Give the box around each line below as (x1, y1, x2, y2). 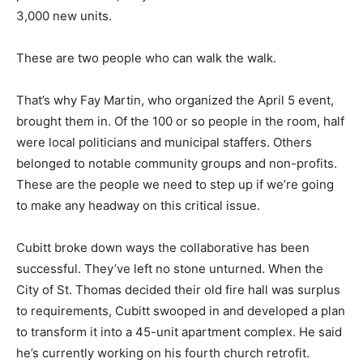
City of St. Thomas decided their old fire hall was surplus (16, 282, 340, 297)
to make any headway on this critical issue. (16, 198, 260, 213)
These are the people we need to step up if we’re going (16, 177, 334, 192)
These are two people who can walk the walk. (16, 50, 276, 66)
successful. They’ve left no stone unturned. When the (16, 261, 323, 276)
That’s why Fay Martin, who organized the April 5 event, (16, 92, 334, 108)
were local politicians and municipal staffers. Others (16, 135, 312, 150)
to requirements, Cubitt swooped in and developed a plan (16, 303, 345, 318)
